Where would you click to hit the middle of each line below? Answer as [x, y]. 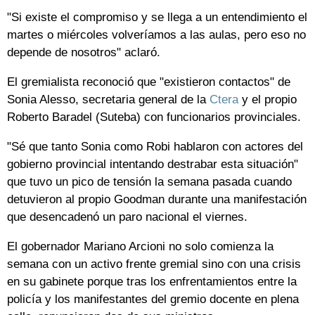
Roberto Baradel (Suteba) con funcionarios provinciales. [154, 117]
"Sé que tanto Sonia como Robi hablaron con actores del [155, 147]
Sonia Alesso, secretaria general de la [108, 100]
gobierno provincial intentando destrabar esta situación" [153, 165]
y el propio [268, 100]
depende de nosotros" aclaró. [84, 53]
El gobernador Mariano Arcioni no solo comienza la [140, 247]
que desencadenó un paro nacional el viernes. [127, 217]
